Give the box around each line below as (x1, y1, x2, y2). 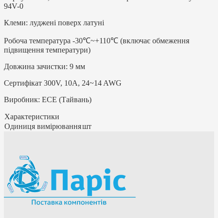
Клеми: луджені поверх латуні (4, 18, 104, 27)
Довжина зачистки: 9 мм (4, 62, 85, 71)
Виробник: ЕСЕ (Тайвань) (4, 95, 91, 104)
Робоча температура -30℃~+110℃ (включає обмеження (4, 36, 189, 45)
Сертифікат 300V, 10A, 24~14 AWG (4, 78, 122, 87)
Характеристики (4, 112, 59, 121)
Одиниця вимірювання (4, 122, 81, 130)
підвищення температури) (4, 45, 91, 54)
